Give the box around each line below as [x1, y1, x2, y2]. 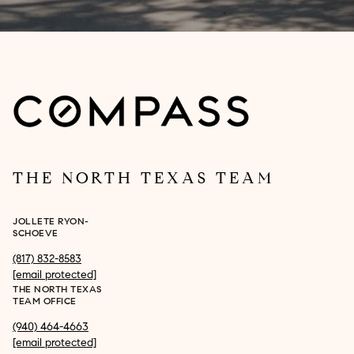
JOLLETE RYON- [13, 215, 89, 227]
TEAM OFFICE [13, 295, 77, 307]
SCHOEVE [13, 227, 58, 239]
